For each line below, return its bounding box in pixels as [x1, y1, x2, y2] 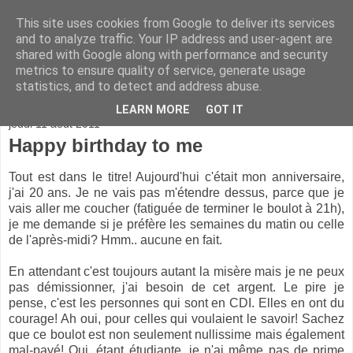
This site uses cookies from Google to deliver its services [16, 16, 335, 31]
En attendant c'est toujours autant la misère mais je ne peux [9, 264, 344, 278]
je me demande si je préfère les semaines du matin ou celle [9, 217, 344, 231]
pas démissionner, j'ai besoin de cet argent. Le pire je [9, 280, 344, 294]
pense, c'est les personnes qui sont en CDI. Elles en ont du [9, 295, 344, 310]
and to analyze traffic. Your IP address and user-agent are [16, 32, 333, 46]
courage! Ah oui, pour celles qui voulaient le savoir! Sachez [9, 311, 344, 325]
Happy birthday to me [9, 135, 203, 157]
